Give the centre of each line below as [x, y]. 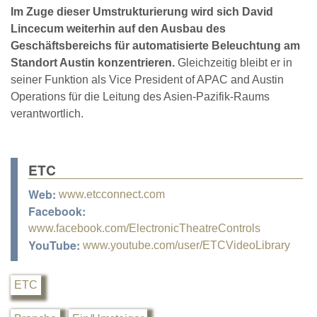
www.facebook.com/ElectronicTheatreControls [144, 228]
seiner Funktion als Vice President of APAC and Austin [147, 80]
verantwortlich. [47, 114]
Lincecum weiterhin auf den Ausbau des [118, 29]
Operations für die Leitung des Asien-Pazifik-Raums [140, 97]
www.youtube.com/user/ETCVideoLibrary [186, 245]
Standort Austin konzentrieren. [93, 63]
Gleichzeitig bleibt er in [234, 63]
